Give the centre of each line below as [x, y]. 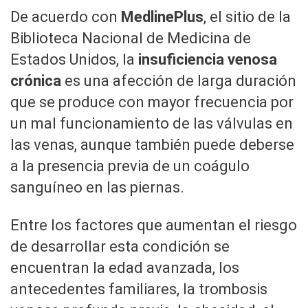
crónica [36, 81]
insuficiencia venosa [208, 60]
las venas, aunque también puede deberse [152, 145]
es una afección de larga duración [179, 81]
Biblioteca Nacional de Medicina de [131, 38]
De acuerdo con [66, 17]
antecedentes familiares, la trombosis [139, 289]
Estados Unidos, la [74, 60]
